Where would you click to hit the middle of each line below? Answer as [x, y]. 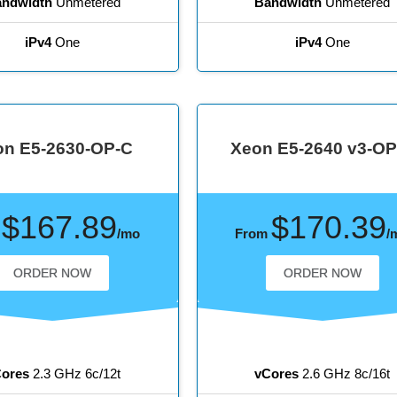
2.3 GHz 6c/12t [74, 374]
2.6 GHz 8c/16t [345, 374]
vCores [277, 374]
